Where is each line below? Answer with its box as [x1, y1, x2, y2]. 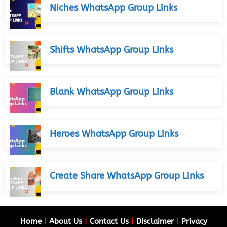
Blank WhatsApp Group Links [50, 86, 173, 98]
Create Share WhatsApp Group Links [50, 170, 204, 182]
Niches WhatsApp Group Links [50, 2, 177, 14]
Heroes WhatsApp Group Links [50, 128, 178, 140]
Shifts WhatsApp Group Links [50, 44, 173, 56]
